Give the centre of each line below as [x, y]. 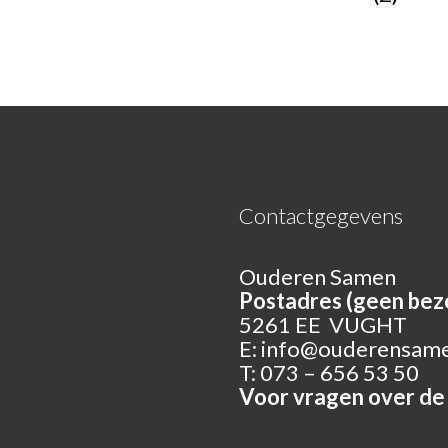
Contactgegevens [321, 215]
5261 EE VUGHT [323, 324]
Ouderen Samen [317, 276]
